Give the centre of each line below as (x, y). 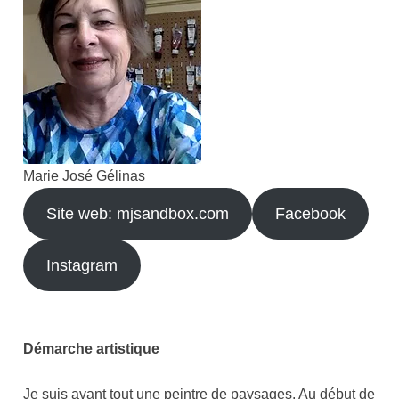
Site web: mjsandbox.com (138, 213)
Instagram (82, 265)
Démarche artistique (92, 348)
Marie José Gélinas (85, 175)
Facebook (311, 213)
